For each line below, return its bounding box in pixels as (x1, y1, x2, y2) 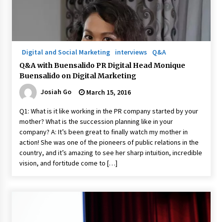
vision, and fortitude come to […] (19, 159, 117, 167)
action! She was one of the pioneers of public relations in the (19, 138, 199, 147)
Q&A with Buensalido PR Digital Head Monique (19, 61, 185, 70)
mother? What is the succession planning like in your (19, 117, 173, 126)
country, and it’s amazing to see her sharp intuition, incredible (19, 148, 202, 157)
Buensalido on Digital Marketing (19, 71, 136, 80)
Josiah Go (40, 87, 71, 96)
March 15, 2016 (84, 88, 131, 97)
